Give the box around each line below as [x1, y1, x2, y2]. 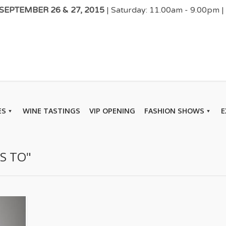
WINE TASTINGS [23, 106, 80, 115]
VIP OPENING [89, 106, 135, 115]
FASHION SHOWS [144, 106, 204, 115]
